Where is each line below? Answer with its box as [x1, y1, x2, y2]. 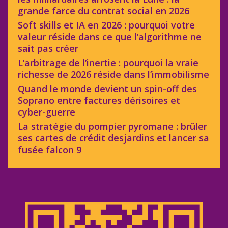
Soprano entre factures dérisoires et [18, 94, 180, 106]
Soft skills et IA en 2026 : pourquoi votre [18, 18, 195, 31]
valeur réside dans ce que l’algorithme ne [18, 30, 202, 43]
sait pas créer [18, 42, 78, 54]
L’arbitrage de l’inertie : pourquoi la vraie [18, 56, 198, 69]
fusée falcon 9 [18, 143, 81, 156]
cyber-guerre [18, 105, 75, 118]
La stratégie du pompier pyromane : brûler [18, 120, 207, 132]
